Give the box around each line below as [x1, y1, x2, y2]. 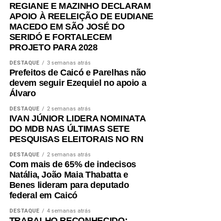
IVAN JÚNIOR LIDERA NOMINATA [9, 113, 146, 124]
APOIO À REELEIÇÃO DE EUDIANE [9, 11, 153, 22]
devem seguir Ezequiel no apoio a [9, 78, 147, 88]
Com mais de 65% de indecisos [9, 159, 136, 170]
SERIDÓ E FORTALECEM [9, 32, 112, 42]
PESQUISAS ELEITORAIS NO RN [9, 134, 144, 145]
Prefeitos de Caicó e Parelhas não [9, 68, 147, 78]
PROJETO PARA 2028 [9, 42, 98, 53]
